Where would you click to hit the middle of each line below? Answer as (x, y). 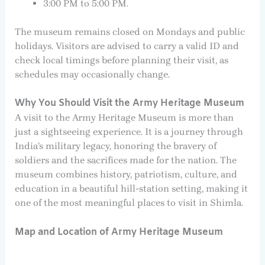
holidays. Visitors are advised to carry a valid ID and (127, 46)
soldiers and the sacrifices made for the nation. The (125, 160)
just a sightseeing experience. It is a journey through (129, 132)
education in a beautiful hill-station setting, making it (131, 189)
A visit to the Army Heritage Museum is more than (124, 118)
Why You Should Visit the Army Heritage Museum (129, 104)
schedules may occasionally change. (92, 74)
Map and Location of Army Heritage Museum (119, 232)
